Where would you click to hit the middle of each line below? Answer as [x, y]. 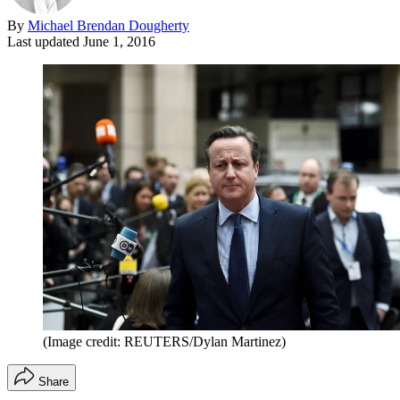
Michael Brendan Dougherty [108, 25]
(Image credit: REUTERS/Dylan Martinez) [164, 341]
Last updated [45, 41]
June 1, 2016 [119, 41]
